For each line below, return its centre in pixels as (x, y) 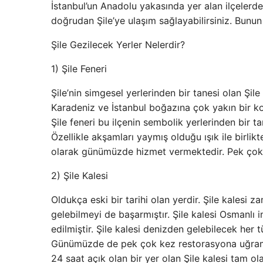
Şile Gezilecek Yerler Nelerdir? (118, 45)
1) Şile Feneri (79, 69)
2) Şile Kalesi (80, 176)
